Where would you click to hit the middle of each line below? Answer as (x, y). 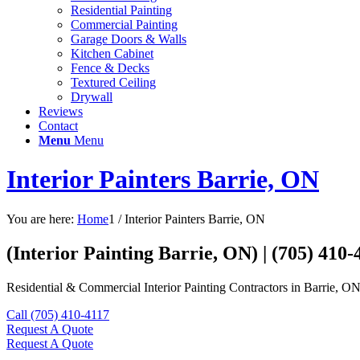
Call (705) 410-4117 (58, 314)
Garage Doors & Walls (129, 39)
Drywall (92, 97)
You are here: (40, 219)
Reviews (61, 111)
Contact (58, 126)
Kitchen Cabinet (112, 53)
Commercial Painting (124, 25)
